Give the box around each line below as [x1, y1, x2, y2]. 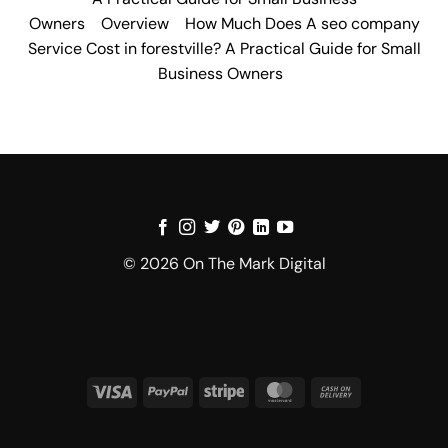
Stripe [243, 380, 282, 399]
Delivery [355, 426, 408, 445]
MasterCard [299, 380, 377, 399]
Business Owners [157, 62, 283, 84]
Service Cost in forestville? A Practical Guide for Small [27, 37, 421, 59]
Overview [100, 12, 169, 34]
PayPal [187, 380, 230, 399]
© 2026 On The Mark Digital [122, 252, 326, 274]
